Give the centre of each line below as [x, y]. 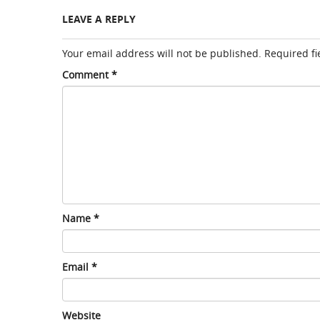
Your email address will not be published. [162, 53]
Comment [87, 75]
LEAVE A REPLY [99, 19]
